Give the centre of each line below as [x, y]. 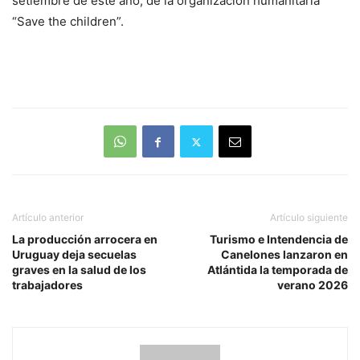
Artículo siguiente [309, 218]
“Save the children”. [68, 22]
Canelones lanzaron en [284, 255]
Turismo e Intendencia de [279, 239]
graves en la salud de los [79, 270]
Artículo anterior [48, 218]
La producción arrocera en [85, 239]
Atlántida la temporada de [278, 270]
